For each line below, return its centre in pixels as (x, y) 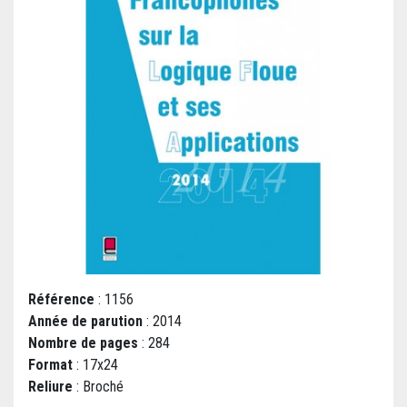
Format (50, 365)
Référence (61, 300)
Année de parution (85, 322)
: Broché (98, 387)
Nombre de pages (83, 343)
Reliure (50, 387)
